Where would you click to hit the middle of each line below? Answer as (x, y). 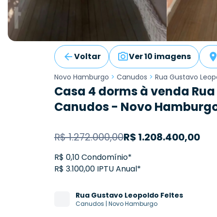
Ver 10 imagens (160, 57)
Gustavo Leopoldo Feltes (137, 195)
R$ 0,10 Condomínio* (93, 157)
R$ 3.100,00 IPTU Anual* (98, 169)
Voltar (87, 57)
